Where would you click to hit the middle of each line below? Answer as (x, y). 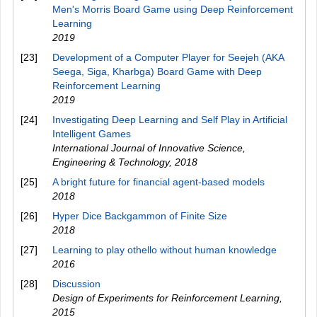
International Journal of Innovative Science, (149, 148)
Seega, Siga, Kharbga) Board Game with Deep (157, 71)
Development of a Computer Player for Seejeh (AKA (168, 57)
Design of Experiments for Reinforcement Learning (166, 298)
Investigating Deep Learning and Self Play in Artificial (170, 120)
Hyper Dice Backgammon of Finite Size (140, 216)
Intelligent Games (92, 134)
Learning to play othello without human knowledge (165, 250)
